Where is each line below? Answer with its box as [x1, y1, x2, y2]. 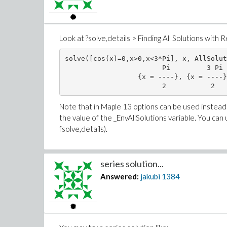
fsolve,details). [59, 124, 107, 133]
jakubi [140, 172, 161, 181]
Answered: [100, 172, 139, 181]
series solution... [100, 158, 164, 169]
